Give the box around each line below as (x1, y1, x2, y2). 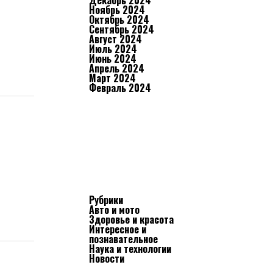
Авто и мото (89, 202, 140, 217)
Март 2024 (89, 71, 136, 85)
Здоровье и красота (89, 212, 174, 227)
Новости (89, 251, 124, 266)
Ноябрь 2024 (89, 2, 145, 17)
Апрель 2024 (89, 61, 144, 76)
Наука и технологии (89, 241, 171, 256)
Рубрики (89, 193, 123, 207)
